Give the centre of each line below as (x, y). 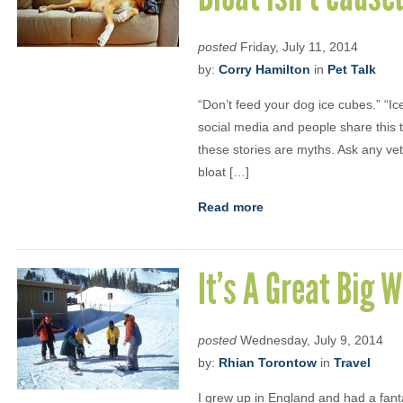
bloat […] (224, 172)
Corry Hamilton (264, 69)
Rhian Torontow (268, 363)
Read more (231, 207)
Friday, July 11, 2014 (297, 47)
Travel (352, 363)
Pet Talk (352, 69)
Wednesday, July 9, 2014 (310, 340)
